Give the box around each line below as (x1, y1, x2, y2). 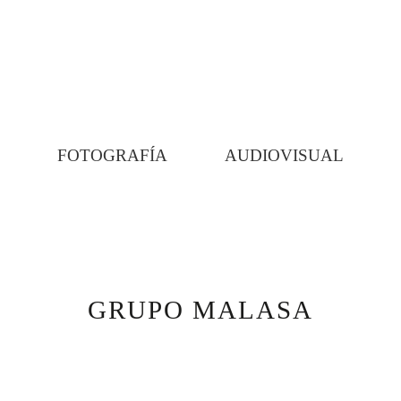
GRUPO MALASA (88, 294, 313, 324)
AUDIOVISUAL (225, 146, 344, 166)
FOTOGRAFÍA (57, 146, 167, 166)
